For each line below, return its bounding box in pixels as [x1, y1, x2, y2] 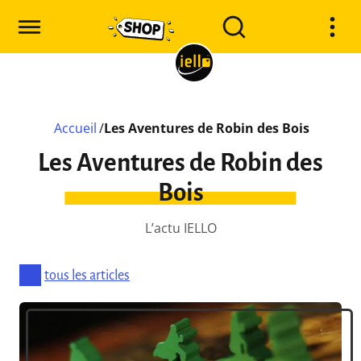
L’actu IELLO [144, 219, 217, 237]
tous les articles [44, 268, 131, 283]
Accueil [53, 119, 97, 137]
